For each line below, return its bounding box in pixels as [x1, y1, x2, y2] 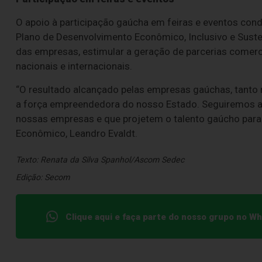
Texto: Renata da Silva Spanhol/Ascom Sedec [16, 155, 184, 165]
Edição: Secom [16, 173, 70, 182]
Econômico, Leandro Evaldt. [16, 127, 137, 139]
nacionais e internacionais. [16, 60, 132, 72]
